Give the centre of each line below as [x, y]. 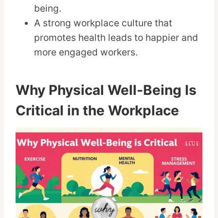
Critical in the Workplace [97, 111]
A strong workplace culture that [103, 23]
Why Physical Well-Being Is [106, 90]
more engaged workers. [86, 52]
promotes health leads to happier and [116, 38]
